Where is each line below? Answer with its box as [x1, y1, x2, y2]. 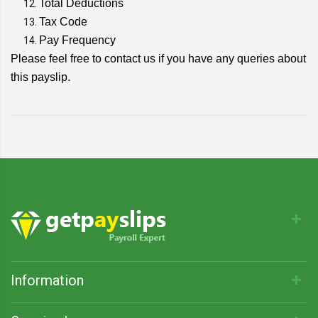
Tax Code [39, 16, 87, 28]
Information [11, 272, 84, 289]
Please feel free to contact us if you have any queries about [11, 53, 306, 65]
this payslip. [11, 71, 70, 83]
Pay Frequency [39, 34, 116, 46]
